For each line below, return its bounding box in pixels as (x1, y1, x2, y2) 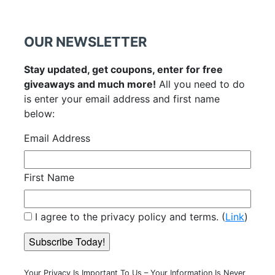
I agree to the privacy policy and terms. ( (32, 210, 225, 223)
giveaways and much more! (24, 77, 156, 90)
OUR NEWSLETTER (24, 33, 147, 50)
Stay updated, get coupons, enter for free (24, 63, 223, 76)
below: (24, 107, 55, 120)
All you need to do (156, 77, 245, 90)
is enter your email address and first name (24, 92, 220, 105)
